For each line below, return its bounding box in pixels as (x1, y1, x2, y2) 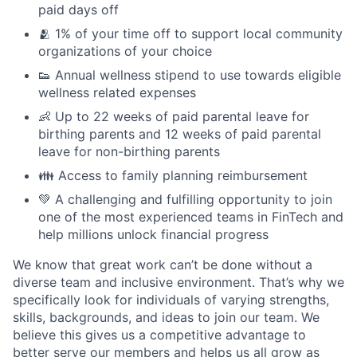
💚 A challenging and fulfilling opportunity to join (38, 190, 332, 207)
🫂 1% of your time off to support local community (38, 25, 343, 41)
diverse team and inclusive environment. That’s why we (13, 273, 344, 290)
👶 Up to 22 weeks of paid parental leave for (38, 108, 309, 124)
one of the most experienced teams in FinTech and (38, 208, 343, 225)
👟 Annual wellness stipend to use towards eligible (38, 66, 341, 83)
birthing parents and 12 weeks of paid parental (38, 125, 321, 142)
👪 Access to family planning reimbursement (38, 167, 308, 183)
